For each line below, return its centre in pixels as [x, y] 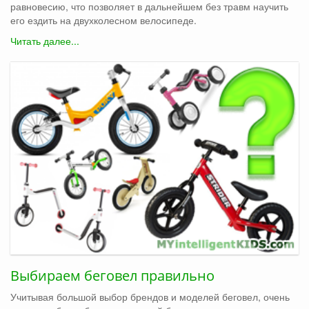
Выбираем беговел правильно [112, 275]
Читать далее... [45, 40]
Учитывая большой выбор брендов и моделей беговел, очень [150, 296]
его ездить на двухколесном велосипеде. [103, 20]
